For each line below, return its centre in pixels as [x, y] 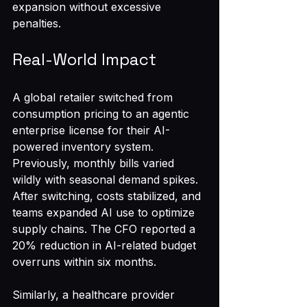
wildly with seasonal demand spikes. [107, 180]
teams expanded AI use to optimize [105, 212]
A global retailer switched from [94, 97]
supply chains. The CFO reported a [106, 229]
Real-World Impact [84, 59]
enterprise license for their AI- [91, 130]
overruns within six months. [84, 262]
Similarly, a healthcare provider [95, 295]
